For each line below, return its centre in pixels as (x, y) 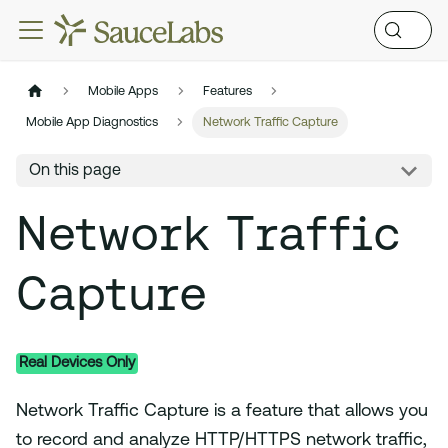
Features (227, 92)
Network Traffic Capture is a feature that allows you (222, 412)
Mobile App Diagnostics (92, 123)
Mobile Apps (123, 92)
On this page (74, 170)
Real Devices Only (77, 364)
